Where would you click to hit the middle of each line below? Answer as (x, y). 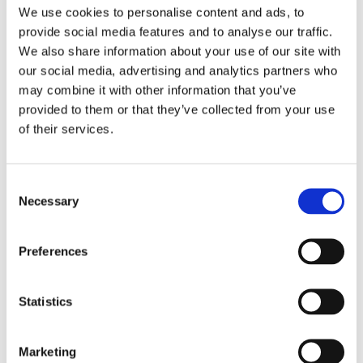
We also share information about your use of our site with (180, 51)
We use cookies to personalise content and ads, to (162, 12)
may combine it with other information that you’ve (158, 90)
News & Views (192, 302)
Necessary (49, 201)
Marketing (47, 351)
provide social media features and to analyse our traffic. (176, 31)
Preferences (53, 251)
